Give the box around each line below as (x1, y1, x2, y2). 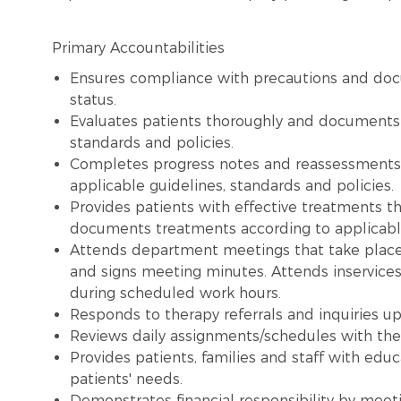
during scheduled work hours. (70, 285, 281, 303)
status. (70, 91, 116, 109)
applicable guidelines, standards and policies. (70, 177, 394, 195)
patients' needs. (70, 371, 183, 388)
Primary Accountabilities (52, 39, 225, 57)
